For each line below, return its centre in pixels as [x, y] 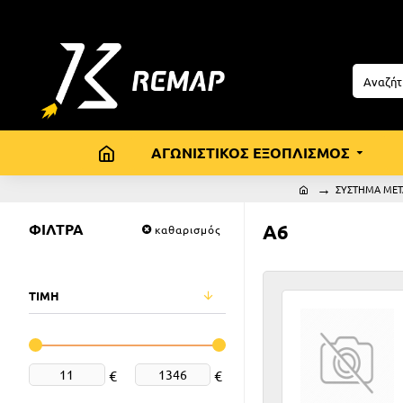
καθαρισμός [188, 229]
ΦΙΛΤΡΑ [56, 229]
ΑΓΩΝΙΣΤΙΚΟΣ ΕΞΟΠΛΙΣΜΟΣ [251, 152]
